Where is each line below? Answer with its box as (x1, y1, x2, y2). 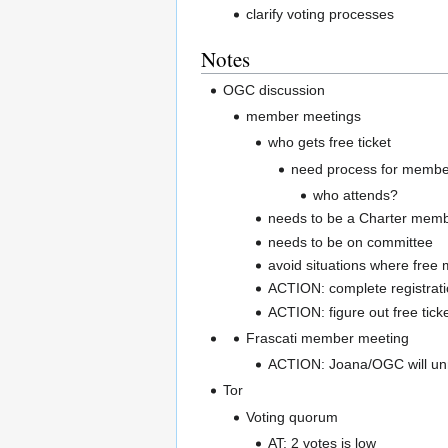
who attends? (312, 186, 398, 203)
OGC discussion (223, 82, 326, 99)
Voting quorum (245, 408, 338, 425)
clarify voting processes (245, 5, 394, 22)
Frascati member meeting (245, 329, 409, 346)
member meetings (245, 108, 361, 125)
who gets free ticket (268, 134, 392, 151)
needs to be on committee (268, 233, 434, 250)
